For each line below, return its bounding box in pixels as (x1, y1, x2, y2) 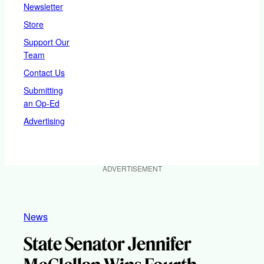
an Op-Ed (24, 97, 60, 109)
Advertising (24, 114, 65, 127)
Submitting (24, 84, 63, 96)
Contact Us (24, 66, 65, 78)
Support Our (24, 35, 70, 48)
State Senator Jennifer (24, 232, 192, 255)
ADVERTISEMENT (102, 163, 162, 173)
